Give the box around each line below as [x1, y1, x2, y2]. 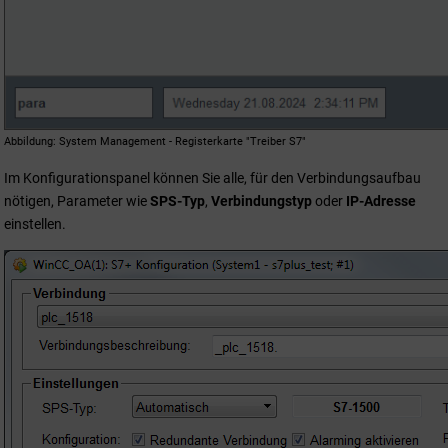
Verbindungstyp [211, 192, 312, 209]
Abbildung [4, 134, 53, 148]
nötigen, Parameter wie [4, 192, 147, 209]
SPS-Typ [147, 192, 205, 209]
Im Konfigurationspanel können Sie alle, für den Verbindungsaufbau [4, 169, 421, 186]
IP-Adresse [346, 192, 416, 209]
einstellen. [4, 215, 66, 232]
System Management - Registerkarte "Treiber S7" [59, 134, 306, 148]
